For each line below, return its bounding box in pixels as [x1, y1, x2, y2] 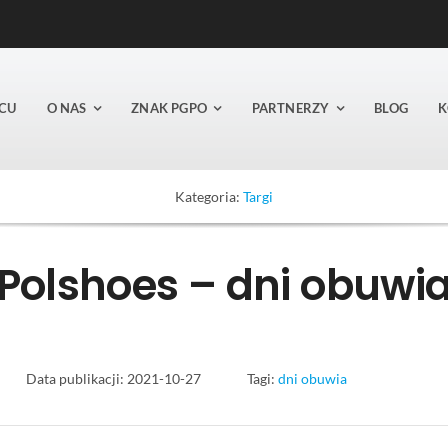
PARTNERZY [251, 100, 330, 117]
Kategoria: [175, 187, 243, 205]
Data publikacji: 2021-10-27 [26, 369, 202, 387]
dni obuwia [277, 369, 347, 387]
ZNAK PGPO [131, 100, 207, 117]
